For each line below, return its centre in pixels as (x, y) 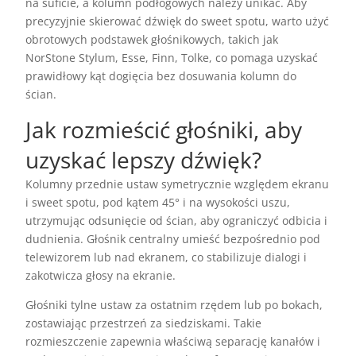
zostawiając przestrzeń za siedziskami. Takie (144, 323)
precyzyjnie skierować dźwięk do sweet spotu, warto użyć (178, 21)
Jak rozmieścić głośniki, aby (164, 130)
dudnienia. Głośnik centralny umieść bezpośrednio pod (173, 239)
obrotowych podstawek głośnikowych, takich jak (152, 40)
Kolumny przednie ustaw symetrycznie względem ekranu (178, 184)
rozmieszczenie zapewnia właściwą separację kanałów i (173, 342)
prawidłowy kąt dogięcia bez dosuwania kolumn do (161, 76)
